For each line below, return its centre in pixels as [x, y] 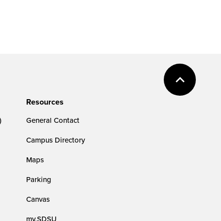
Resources [45, 102]
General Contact [53, 120]
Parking [39, 179]
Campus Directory [56, 140]
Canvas [38, 199]
